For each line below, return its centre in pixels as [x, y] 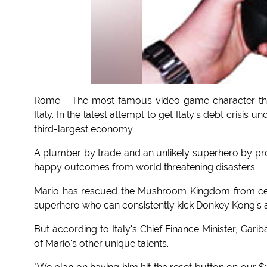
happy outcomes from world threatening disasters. [145, 167]
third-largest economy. [84, 129]
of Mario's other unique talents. [101, 244]
